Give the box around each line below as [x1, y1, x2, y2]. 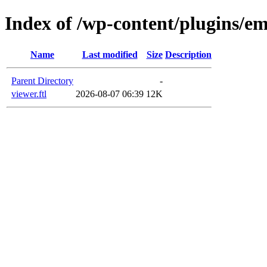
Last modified [82, 49, 138, 60]
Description [165, 49, 212, 60]
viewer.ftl [11, 88, 46, 99]
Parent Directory [11, 75, 73, 86]
